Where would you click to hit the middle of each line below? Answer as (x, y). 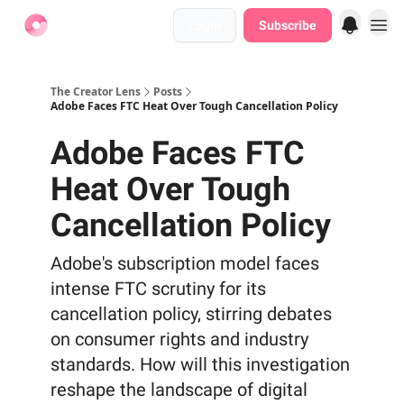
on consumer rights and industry (179, 339)
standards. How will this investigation (200, 364)
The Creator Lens (96, 92)
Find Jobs (96, 27)
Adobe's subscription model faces (185, 263)
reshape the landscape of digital (179, 390)
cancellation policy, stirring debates (191, 314)
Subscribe (288, 25)
